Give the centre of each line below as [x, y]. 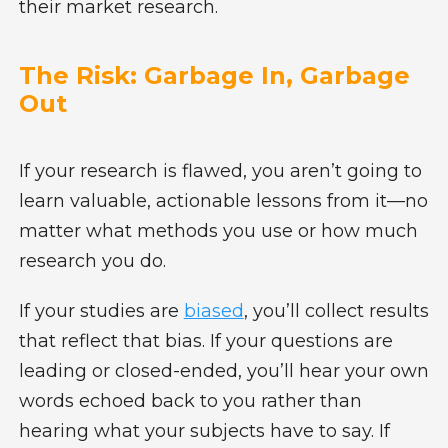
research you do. [92, 260]
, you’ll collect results [336, 310]
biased [213, 310]
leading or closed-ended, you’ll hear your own [223, 370]
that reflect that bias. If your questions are [205, 340]
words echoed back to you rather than [190, 400]
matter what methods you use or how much [218, 230]
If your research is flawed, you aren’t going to [220, 170]
